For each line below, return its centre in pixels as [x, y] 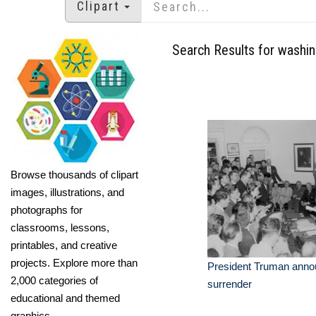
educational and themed [65, 298]
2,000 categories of [54, 280]
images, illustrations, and [67, 192]
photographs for [47, 209]
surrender [230, 284]
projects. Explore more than [74, 262]
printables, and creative [64, 245]
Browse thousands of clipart [74, 174]
